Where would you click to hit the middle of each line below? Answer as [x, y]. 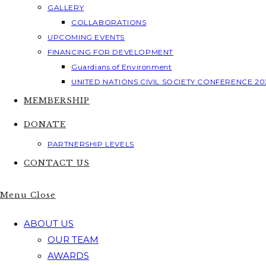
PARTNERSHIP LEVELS [91, 144]
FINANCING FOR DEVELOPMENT [110, 52]
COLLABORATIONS [109, 22]
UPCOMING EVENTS [86, 37]
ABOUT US [49, 224]
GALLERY [66, 7]
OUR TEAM [73, 240]
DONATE [45, 124]
